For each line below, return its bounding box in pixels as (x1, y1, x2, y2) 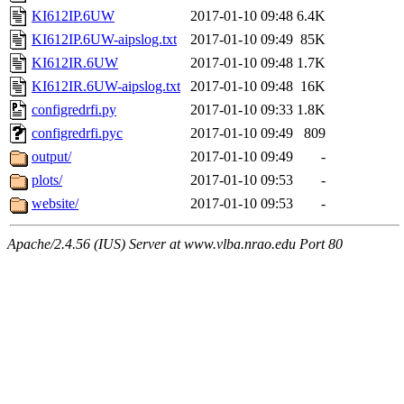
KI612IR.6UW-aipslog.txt (32, 78, 180, 95)
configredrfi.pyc (32, 125, 123, 142)
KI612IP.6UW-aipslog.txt (32, 32, 177, 48)
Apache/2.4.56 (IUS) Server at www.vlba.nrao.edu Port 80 (7, 236, 343, 252)
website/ (32, 196, 78, 212)
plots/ (32, 172, 62, 188)
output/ (32, 149, 71, 165)
